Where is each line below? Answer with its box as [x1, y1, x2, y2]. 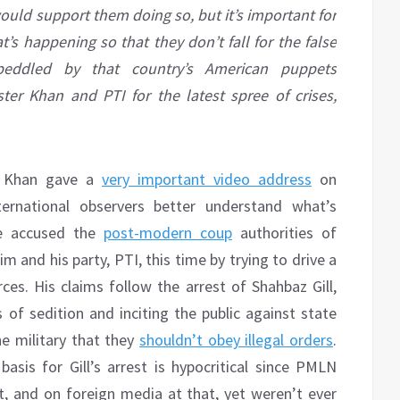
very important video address [102, 169, 312, 190]
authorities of [231, 222, 337, 244]
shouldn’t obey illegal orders [139, 329, 333, 351]
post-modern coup [103, 222, 232, 244]
